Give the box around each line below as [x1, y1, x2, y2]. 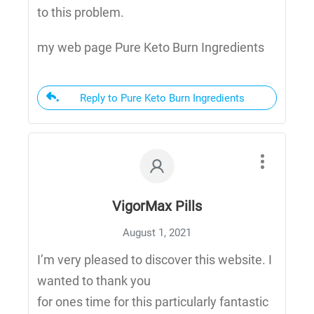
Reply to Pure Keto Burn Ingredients [80, 92, 245, 105]
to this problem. [37, 5, 124, 20]
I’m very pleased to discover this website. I [37, 252, 272, 268]
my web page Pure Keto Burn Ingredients [37, 40, 264, 55]
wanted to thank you [37, 273, 151, 289]
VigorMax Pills [112, 198, 202, 215]
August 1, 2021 [123, 226, 191, 240]
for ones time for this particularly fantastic [37, 294, 268, 310]
